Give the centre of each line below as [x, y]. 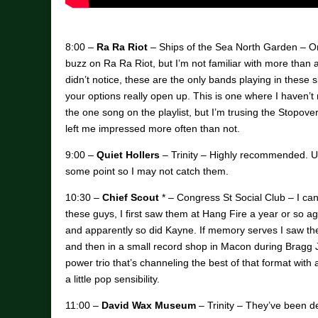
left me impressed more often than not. [153, 129]
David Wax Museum [149, 306]
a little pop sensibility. [113, 279]
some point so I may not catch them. [147, 171]
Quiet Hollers [128, 155]
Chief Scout [131, 198]
